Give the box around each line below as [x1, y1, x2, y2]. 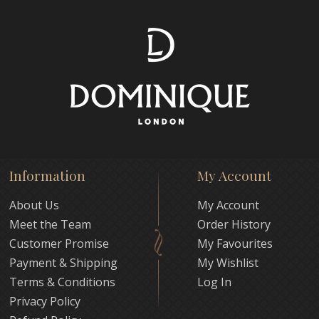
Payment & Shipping [9, 255, 118, 271]
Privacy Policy [9, 293, 81, 309]
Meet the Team [9, 216, 92, 232]
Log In [197, 274, 231, 290]
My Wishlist [197, 255, 258, 271]
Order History [197, 216, 271, 232]
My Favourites [197, 236, 273, 251]
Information [9, 166, 86, 184]
